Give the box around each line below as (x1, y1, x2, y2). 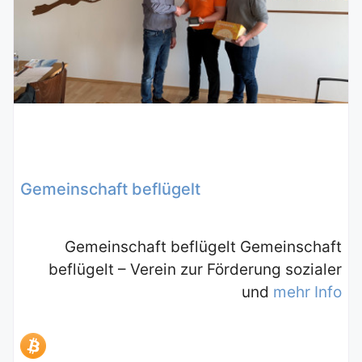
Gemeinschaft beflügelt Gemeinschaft (65, 238, 342, 257)
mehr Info (273, 283, 342, 302)
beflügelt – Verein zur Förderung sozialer (48, 260, 342, 280)
